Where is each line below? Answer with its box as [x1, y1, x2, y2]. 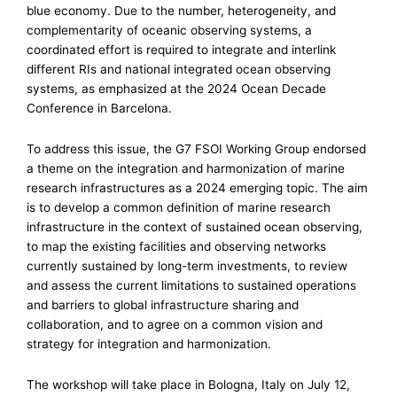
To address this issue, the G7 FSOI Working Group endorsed [27, 141, 366, 156]
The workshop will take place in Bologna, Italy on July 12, [27, 377, 350, 392]
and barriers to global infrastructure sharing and [27, 297, 299, 312]
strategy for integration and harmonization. [27, 336, 271, 351]
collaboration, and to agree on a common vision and [27, 316, 323, 331]
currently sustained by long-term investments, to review [27, 258, 347, 273]
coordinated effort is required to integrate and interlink [27, 43, 336, 57]
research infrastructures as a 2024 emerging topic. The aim [27, 180, 368, 195]
